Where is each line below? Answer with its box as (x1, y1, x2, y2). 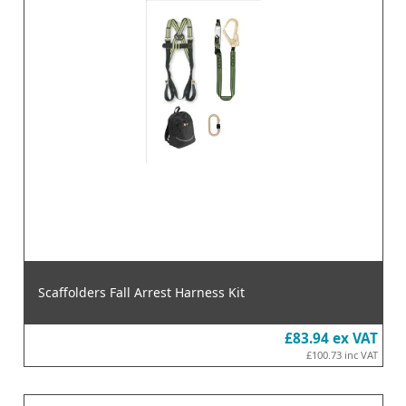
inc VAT (343, 347, 378, 362)
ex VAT (332, 328, 378, 348)
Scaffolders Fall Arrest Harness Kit (37, 283, 245, 301)
